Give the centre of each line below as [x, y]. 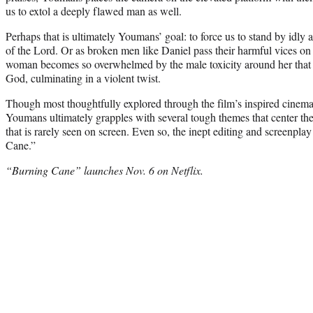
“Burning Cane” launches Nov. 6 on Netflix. [104, 170]
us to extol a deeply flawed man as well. [94, 10]
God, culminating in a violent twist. [83, 78]
